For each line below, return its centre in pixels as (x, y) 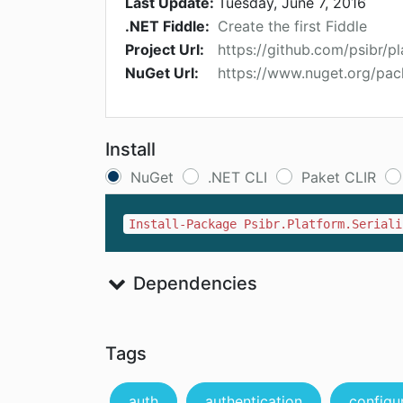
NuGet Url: (162, 73)
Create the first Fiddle (292, 27)
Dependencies (193, 284)
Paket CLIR (339, 178)
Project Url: (165, 50)
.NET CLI (237, 178)
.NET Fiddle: (167, 27)
